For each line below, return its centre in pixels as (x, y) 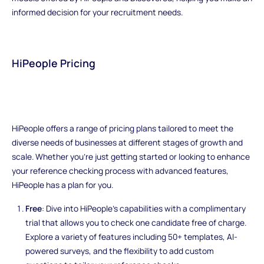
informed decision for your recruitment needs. (97, 12)
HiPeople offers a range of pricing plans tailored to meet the (122, 128)
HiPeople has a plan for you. (62, 184)
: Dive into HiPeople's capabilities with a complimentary (144, 208)
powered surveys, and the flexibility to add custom (120, 250)
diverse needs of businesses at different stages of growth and (127, 142)
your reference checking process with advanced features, (120, 170)
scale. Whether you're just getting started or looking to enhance (131, 156)
